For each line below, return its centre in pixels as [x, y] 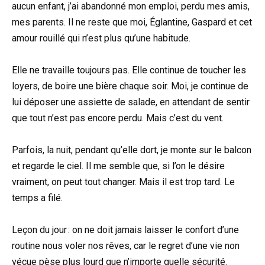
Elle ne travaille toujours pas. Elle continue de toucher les [129, 70]
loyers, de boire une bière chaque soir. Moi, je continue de [130, 86]
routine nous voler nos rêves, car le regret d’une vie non [126, 246]
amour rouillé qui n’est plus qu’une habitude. [101, 38]
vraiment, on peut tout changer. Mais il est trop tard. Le [123, 182]
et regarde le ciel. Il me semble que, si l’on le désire [118, 166]
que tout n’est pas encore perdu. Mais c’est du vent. [118, 118]
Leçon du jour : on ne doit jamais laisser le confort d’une [125, 230]
